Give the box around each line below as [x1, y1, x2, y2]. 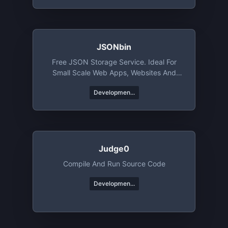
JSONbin [97, 42, 131, 52]
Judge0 [99, 144, 129, 154]
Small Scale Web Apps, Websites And [52, 68, 176, 77]
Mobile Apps [93, 79, 135, 88]
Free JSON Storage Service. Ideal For [51, 58, 177, 66]
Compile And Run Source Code [63, 159, 165, 168]
